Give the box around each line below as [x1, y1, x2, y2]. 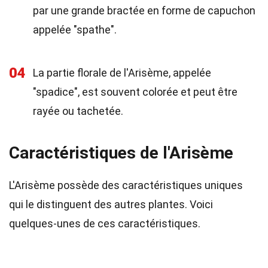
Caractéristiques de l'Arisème [9, 143, 233, 163]
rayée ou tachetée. [33, 105, 123, 117]
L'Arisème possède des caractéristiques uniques [9, 179, 243, 191]
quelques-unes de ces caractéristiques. [9, 217, 200, 230]
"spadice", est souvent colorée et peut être [33, 86, 237, 98]
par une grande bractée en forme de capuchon [33, 4, 255, 17]
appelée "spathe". [33, 23, 117, 36]
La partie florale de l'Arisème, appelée [33, 66, 211, 79]
